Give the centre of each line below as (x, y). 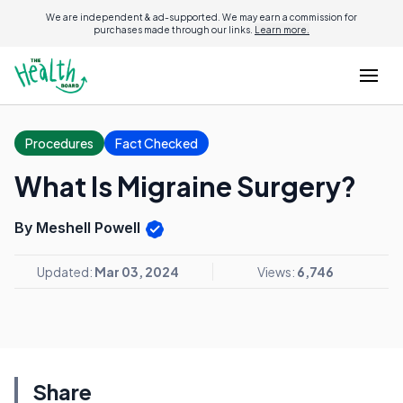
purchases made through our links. (174, 30)
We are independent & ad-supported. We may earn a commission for (201, 17)
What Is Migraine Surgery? (185, 186)
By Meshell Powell (79, 228)
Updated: (66, 271)
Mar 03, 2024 (137, 271)
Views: (277, 271)
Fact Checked (157, 143)
